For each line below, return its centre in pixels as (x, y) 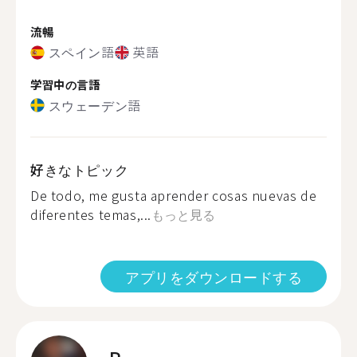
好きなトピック (80, 169)
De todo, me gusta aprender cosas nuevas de (174, 195)
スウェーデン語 (94, 105)
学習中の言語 (65, 84)
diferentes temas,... (91, 214)
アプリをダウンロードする (214, 276)
